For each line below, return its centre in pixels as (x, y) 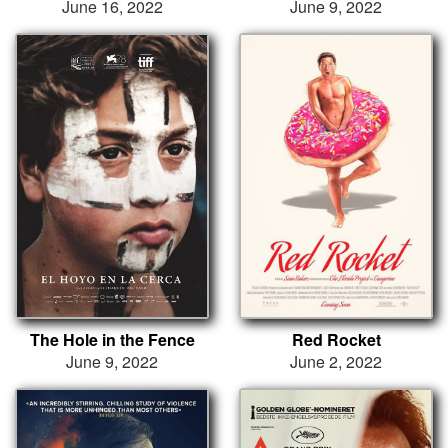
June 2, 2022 (336, 361)
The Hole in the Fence (112, 339)
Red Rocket (336, 339)
